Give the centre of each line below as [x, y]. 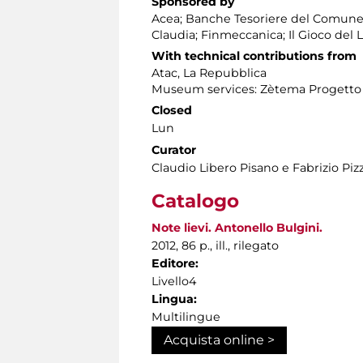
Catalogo [195, 201]
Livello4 [174, 282]
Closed [172, 111]
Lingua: [174, 299]
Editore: [175, 264]
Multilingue [186, 317]
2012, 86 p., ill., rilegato [215, 246]
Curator [174, 150]
